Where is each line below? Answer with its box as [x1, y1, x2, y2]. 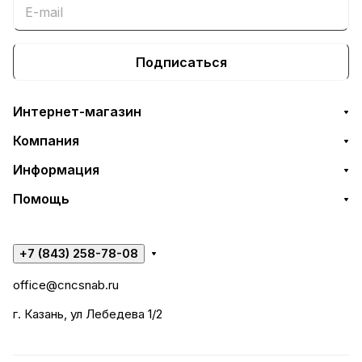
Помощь [13, 191, 69, 207]
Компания [13, 133, 79, 149]
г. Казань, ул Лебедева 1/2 [13, 306, 162, 322]
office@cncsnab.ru [13, 277, 119, 293]
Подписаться [135, 53, 227, 70]
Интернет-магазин [13, 103, 141, 120]
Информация [13, 162, 99, 178]
